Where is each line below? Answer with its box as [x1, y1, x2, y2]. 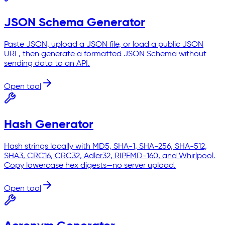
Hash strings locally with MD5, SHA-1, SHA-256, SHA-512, [4, 142, 207, 151]
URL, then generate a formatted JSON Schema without [4, 50, 206, 58]
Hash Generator [4, 118, 93, 131]
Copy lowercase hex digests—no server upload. [4, 161, 176, 170]
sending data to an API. [4, 59, 90, 68]
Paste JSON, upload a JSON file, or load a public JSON [4, 40, 203, 49]
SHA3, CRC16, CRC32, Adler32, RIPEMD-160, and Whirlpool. [4, 152, 215, 160]
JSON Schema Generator [4, 16, 145, 29]
